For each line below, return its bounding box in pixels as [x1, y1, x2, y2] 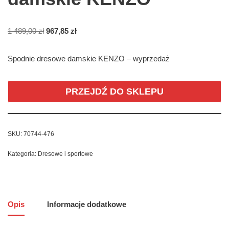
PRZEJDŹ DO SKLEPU [65, 86, 164, 97]
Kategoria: [8, 150, 38, 157]
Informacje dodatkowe [47, 200, 126, 209]
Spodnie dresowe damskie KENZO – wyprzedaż [8, 54, 170, 63]
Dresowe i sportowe [38, 150, 93, 157]
